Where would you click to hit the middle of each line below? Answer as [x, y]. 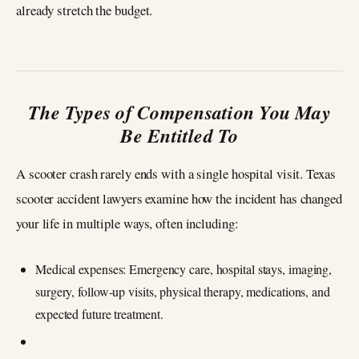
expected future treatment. [99, 313]
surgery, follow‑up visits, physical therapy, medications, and [183, 291]
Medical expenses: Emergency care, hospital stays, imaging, [184, 268]
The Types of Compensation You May [179, 113]
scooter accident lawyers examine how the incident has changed [179, 199]
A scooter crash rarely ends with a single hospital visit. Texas [176, 174]
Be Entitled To [179, 136]
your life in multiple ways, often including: [127, 224]
